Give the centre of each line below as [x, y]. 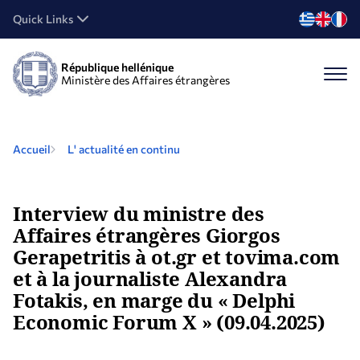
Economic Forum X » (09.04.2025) [169, 322]
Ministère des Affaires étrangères [145, 80]
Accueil [32, 149]
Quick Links [43, 19]
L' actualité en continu [124, 149]
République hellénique [117, 67]
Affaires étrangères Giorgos [147, 235]
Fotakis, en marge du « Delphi [154, 300]
